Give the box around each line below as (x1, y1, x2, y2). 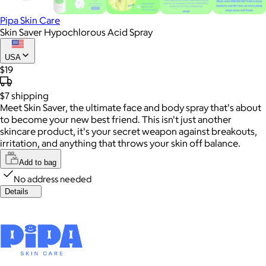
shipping (11, 89, 49, 102)
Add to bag (19, 157, 56, 167)
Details (5, 186, 28, 196)
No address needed (14, 173, 91, 185)
